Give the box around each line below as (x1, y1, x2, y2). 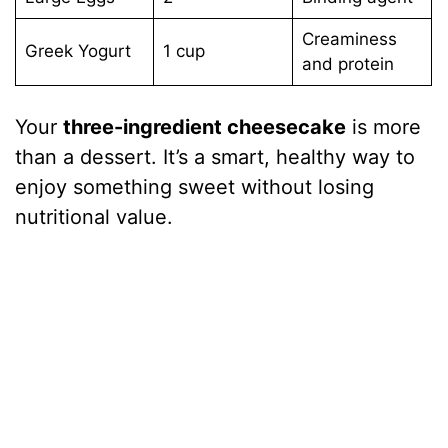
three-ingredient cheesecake (63, 114, 347, 139)
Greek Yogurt (24, 41, 131, 62)
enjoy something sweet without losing (15, 174, 375, 199)
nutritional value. (15, 204, 174, 229)
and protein (301, 54, 394, 75)
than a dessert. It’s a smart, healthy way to (15, 144, 416, 169)
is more (346, 114, 422, 139)
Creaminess (301, 29, 397, 50)
